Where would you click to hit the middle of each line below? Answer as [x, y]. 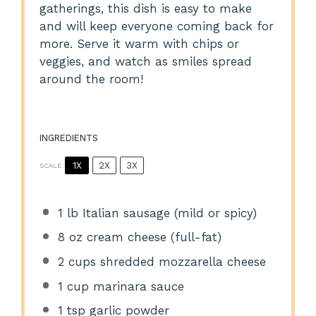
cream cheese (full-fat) [152, 237]
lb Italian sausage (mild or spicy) [159, 213]
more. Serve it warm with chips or [140, 43]
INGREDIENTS [69, 138]
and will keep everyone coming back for [157, 26]
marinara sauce [136, 286]
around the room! [92, 79]
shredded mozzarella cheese [181, 262]
